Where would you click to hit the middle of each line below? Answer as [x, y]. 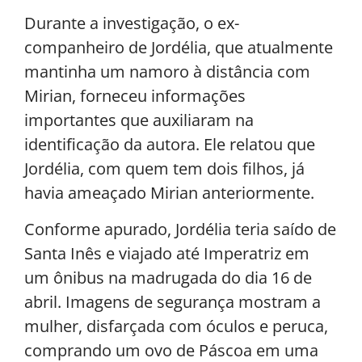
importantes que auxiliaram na [139, 120]
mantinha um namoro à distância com [167, 72]
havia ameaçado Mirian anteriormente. [169, 193]
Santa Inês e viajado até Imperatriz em [167, 253]
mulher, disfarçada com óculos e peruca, [176, 326]
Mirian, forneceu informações [135, 96]
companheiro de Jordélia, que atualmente [179, 48]
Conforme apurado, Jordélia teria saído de [180, 229]
